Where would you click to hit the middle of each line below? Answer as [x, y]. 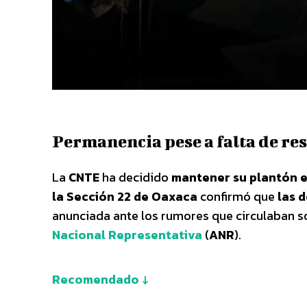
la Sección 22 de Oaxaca [125, 196]
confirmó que [237, 196]
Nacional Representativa [127, 234]
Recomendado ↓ [100, 279]
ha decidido [135, 177]
